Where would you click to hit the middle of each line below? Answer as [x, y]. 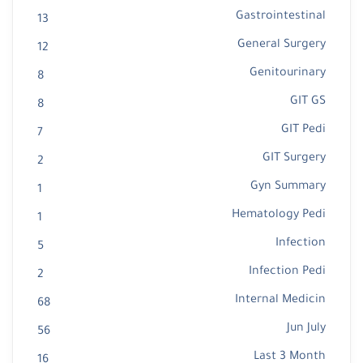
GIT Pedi [303, 131]
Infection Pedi [287, 273]
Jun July [306, 329]
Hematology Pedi [279, 216]
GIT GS [308, 102]
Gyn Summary [288, 188]
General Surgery [282, 46]
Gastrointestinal [281, 17]
